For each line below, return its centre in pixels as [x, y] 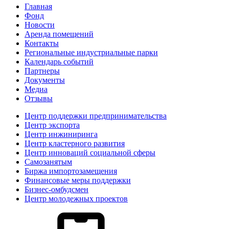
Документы [45, 80]
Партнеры [42, 71]
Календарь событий [59, 62]
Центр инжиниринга [61, 134]
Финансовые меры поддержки [78, 180]
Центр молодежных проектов [76, 199]
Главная [38, 6]
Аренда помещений [59, 34]
